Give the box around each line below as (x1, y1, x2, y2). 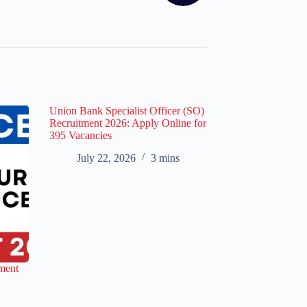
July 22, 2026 (77, 151, 136, 164)
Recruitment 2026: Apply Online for (49, 116, 206, 129)
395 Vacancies (49, 129, 112, 141)
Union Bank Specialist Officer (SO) (49, 104, 204, 116)
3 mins (151, 151, 180, 164)
